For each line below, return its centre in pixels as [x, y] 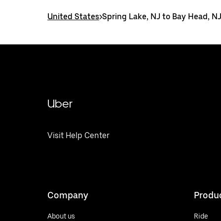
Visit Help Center [78, 135]
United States [73, 17]
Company [68, 195]
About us [61, 216]
